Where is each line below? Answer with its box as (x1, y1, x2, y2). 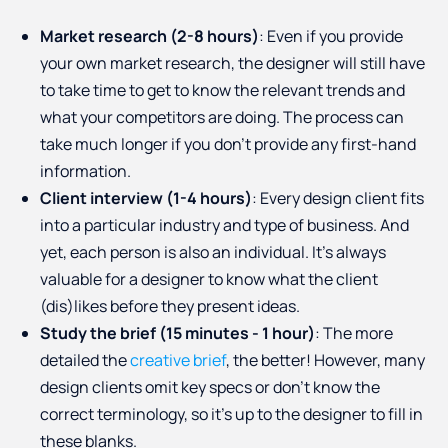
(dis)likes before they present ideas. (40, 295, 300, 318)
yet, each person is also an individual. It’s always (40, 241, 386, 264)
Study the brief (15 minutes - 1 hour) (40, 322, 315, 345)
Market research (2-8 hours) (40, 25, 259, 48)
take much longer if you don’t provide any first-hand (40, 133, 416, 156)
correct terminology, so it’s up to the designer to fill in (40, 403, 423, 426)
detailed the (40, 349, 130, 372)
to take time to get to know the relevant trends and (40, 79, 405, 102)
